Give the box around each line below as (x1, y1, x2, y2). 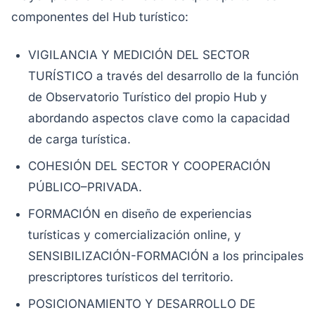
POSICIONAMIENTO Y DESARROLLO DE (28, 297, 255, 311)
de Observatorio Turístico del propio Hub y (28, 90, 267, 104)
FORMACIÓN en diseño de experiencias (28, 207, 252, 221)
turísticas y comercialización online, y (28, 228, 241, 242)
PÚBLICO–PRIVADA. (28, 180, 142, 194)
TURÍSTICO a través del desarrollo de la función (28, 69, 299, 83)
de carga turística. (28, 132, 131, 146)
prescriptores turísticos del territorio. (28, 270, 233, 284)
